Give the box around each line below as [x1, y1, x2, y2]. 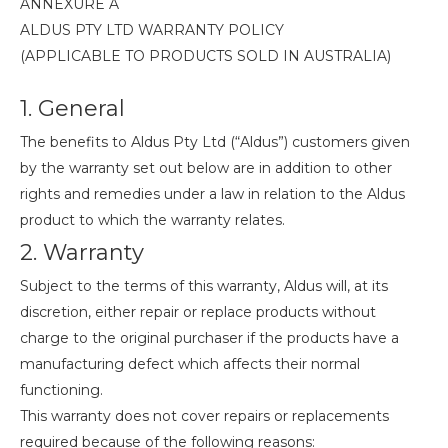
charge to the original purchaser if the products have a [20, 329, 399, 347]
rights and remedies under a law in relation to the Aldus [20, 185, 405, 203]
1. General [20, 95, 125, 122]
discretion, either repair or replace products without [20, 303, 376, 321]
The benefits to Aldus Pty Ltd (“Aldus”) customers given [20, 133, 410, 151]
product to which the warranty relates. [20, 211, 285, 229]
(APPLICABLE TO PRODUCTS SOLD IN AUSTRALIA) [20, 47, 391, 65]
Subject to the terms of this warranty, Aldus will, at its [20, 277, 388, 295]
